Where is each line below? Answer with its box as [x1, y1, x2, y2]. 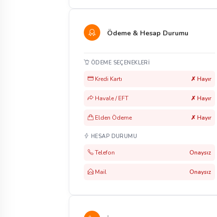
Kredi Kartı [93, 75, 122, 83]
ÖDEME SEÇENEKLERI [89, 59, 150, 66]
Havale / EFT [93, 94, 128, 102]
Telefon [93, 149, 115, 156]
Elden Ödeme [93, 114, 132, 122]
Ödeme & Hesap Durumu [105, 29, 188, 38]
